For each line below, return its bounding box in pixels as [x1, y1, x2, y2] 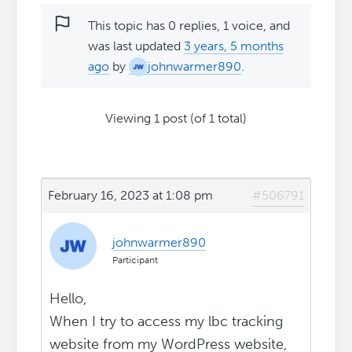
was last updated [88, 38, 185, 54]
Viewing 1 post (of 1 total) [105, 111, 247, 126]
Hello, [49, 290, 87, 308]
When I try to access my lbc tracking [49, 313, 284, 331]
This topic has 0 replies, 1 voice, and [88, 18, 291, 34]
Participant [112, 255, 159, 266]
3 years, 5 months [184, 38, 284, 54]
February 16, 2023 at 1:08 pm [48, 188, 214, 203]
